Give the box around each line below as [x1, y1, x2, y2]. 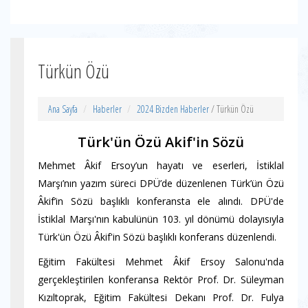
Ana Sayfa [48, 102, 78, 115]
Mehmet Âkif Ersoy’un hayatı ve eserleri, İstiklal [38, 159, 284, 172]
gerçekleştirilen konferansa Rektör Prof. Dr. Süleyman [38, 273, 284, 286]
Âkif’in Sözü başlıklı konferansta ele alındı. [38, 195, 250, 208]
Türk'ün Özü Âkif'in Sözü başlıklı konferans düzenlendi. [38, 230, 276, 243]
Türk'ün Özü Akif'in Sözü [78, 133, 244, 151]
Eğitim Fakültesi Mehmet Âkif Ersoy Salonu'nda [38, 255, 284, 268]
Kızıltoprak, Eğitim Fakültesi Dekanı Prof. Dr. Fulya [38, 291, 284, 304]
